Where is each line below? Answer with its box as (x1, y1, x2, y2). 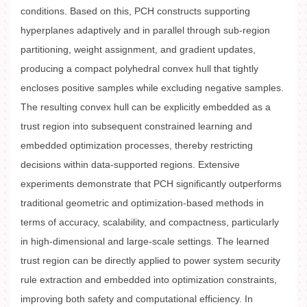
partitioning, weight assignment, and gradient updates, (21, 44, 256, 55)
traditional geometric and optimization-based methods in (21, 197, 264, 208)
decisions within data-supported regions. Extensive (21, 159, 240, 170)
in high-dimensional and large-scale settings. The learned (21, 236, 269, 247)
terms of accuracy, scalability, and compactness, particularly (21, 217, 279, 228)
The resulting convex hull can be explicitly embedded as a (21, 101, 271, 112)
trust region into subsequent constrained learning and (21, 121, 252, 132)
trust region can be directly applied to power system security (21, 255, 280, 266)
